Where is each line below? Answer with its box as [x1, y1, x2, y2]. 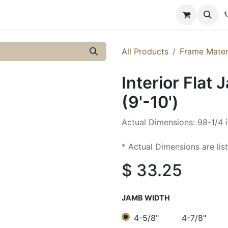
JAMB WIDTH [122, 193, 170, 202]
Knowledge [68, 10, 110, 20]
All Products [122, 46, 168, 56]
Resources [10, 10, 50, 20]
